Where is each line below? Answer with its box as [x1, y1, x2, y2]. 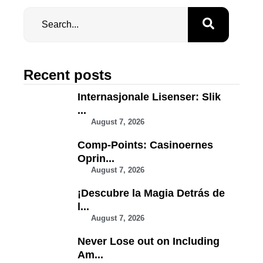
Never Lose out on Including [77, 235, 220, 248]
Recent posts [23, 67, 112, 83]
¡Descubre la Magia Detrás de [77, 187, 225, 200]
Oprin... [77, 153, 114, 165]
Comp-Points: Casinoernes [77, 139, 213, 151]
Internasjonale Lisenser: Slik [77, 91, 221, 103]
